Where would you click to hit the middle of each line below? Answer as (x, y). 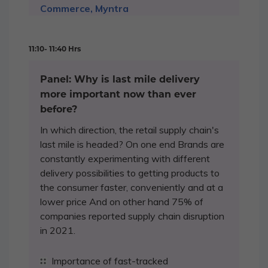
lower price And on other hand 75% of (122, 202)
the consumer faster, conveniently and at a (132, 187)
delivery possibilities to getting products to (130, 173)
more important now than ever (118, 94)
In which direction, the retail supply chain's (130, 130)
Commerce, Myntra (84, 8)
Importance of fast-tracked (110, 261)
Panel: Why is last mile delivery (120, 79)
